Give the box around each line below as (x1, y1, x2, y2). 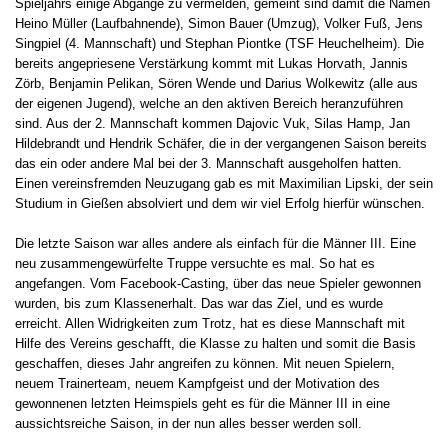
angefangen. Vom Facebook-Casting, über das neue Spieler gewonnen (15, 276, 421, 292)
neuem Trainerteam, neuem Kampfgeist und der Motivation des (15, 376, 380, 392)
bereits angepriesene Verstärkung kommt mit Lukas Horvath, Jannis (15, 56, 408, 72)
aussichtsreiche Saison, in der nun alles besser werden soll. (15, 416, 362, 432)
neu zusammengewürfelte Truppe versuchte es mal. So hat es (15, 256, 375, 272)
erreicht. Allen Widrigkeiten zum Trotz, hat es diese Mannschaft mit (15, 316, 405, 332)
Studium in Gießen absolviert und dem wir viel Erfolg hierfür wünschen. (15, 196, 425, 212)
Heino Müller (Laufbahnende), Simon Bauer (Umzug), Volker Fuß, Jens (15, 16, 423, 32)
